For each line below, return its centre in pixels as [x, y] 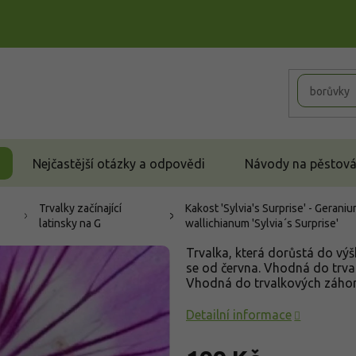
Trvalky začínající [80, 208]
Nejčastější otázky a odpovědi [119, 163]
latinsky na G [70, 223]
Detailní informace [239, 315]
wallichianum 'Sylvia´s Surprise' [261, 223]
